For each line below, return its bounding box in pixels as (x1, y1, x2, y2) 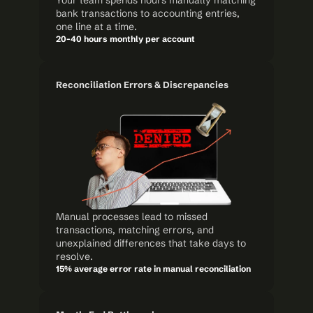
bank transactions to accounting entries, (56, 7, 240, 20)
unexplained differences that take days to (56, 237, 246, 249)
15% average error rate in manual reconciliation (56, 263, 251, 274)
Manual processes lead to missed (56, 210, 208, 223)
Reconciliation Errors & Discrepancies (56, 79, 228, 90)
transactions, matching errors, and (56, 224, 214, 236)
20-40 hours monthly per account (56, 34, 195, 44)
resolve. (56, 250, 93, 263)
